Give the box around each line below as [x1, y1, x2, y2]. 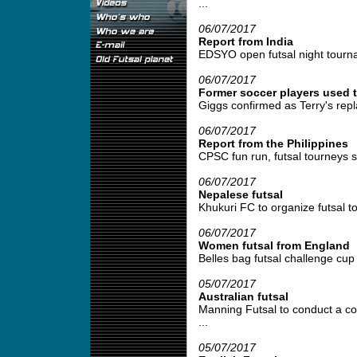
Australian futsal [198, 290, 288, 303]
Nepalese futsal [198, 188, 283, 201]
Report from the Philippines [198, 137, 348, 150]
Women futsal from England [198, 239, 350, 252]
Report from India [198, 35, 293, 48]
